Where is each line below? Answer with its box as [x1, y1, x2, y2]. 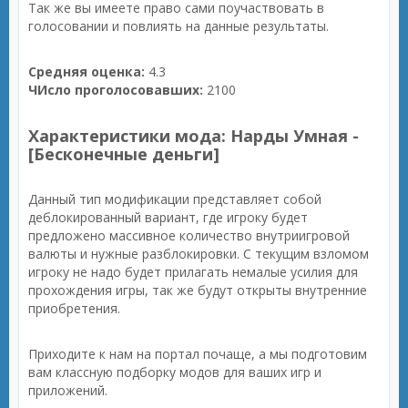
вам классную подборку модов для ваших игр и [28, 363, 321, 381]
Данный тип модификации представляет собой [28, 190, 321, 208]
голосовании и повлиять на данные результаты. [28, 17, 329, 35]
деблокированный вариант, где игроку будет [28, 209, 308, 226]
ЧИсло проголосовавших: [28, 81, 203, 98]
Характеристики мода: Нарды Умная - [28, 125, 359, 147]
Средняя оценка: [28, 63, 145, 80]
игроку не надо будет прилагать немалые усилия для [28, 263, 358, 280]
